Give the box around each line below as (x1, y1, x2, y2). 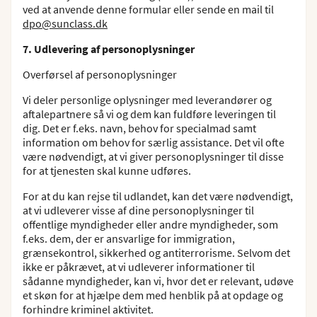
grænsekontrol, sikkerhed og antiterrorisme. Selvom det (23, 246, 290, 260)
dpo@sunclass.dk (23, 16, 108, 30)
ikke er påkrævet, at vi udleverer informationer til (23, 260, 255, 274)
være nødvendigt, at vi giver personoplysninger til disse (23, 149, 284, 163)
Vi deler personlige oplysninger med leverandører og (23, 93, 272, 107)
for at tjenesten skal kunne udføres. (23, 163, 191, 178)
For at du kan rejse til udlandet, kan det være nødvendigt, (23, 189, 293, 203)
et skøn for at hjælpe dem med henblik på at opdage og (23, 288, 283, 302)
